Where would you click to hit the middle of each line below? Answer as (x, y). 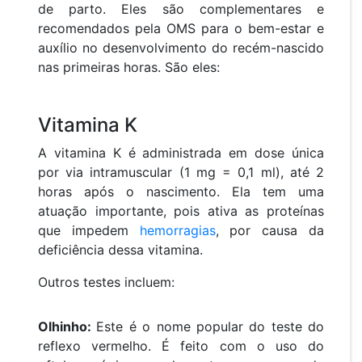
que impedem (89, 231)
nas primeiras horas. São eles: (129, 67)
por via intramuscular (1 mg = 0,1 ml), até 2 (181, 173)
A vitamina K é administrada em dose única (181, 153)
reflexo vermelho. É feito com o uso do (181, 346)
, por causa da (270, 231)
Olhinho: (67, 327)
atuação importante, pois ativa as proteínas (181, 211)
